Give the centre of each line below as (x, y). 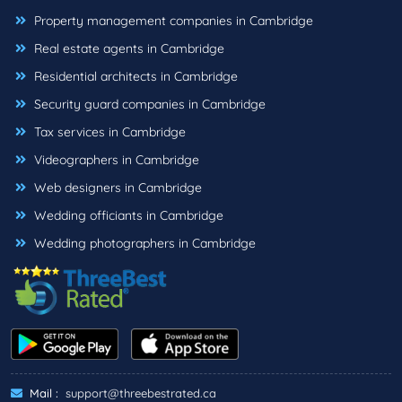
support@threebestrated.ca (141, 393)
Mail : (42, 393)
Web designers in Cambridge (116, 188)
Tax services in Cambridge (108, 132)
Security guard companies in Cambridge (148, 105)
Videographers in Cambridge (115, 160)
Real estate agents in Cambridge (127, 49)
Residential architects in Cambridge (134, 77)
